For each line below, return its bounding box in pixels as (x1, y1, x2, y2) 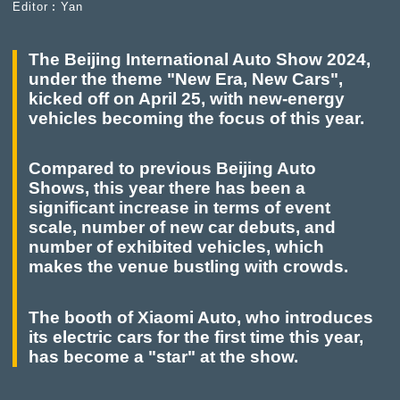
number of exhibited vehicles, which (29, 237, 325, 257)
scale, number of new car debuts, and (29, 218, 337, 237)
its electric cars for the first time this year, (29, 327, 364, 346)
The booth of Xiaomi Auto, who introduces (29, 307, 374, 327)
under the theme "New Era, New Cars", (29, 70, 344, 88)
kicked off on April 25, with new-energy (29, 89, 346, 108)
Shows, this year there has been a (29, 179, 306, 198)
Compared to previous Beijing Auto (29, 159, 317, 179)
